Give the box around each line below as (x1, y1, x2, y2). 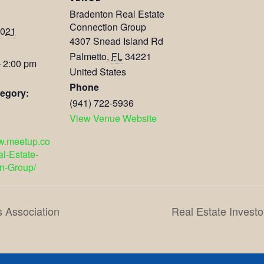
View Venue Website (70, 111, 157, 125)
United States (70, 64, 126, 78)
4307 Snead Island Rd (70, 34, 163, 48)
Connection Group (70, 19, 146, 34)
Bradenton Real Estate (70, 6, 164, 21)
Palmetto (70, 49, 107, 63)
